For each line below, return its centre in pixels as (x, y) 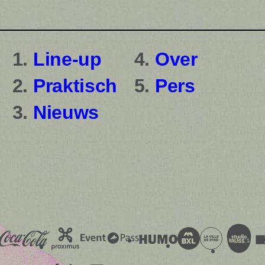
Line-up (67, 59)
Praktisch (75, 85)
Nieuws (66, 112)
